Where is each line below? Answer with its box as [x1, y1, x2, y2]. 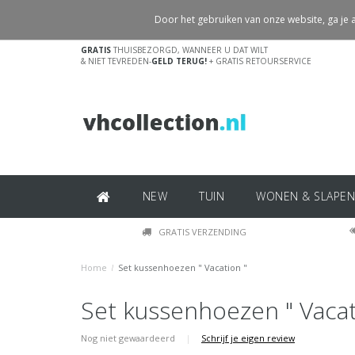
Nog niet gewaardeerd [81, 332, 177, 344]
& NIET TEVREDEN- [81, 55, 151, 67]
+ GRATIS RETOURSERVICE [207, 55, 311, 67]
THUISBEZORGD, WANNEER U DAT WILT [111, 44, 268, 55]
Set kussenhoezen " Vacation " [118, 261, 247, 273]
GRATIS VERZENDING [158, 226, 246, 238]
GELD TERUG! [151, 55, 207, 67]
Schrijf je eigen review [201, 332, 295, 344]
